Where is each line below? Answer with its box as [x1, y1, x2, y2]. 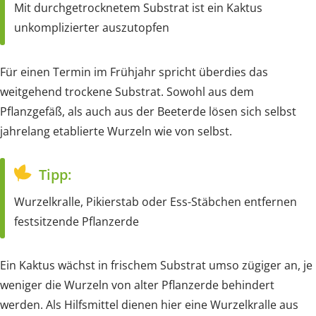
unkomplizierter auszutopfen [14, 20, 169, 36]
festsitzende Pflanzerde [14, 213, 139, 229]
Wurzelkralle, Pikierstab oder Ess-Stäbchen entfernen [14, 193, 297, 209]
